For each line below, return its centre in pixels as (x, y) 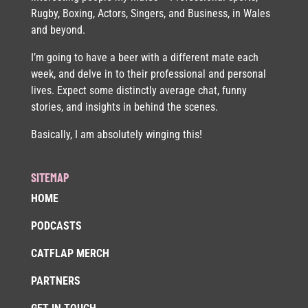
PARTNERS (55, 281)
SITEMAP (49, 178)
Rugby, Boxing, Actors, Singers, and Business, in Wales (150, 13)
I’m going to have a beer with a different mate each (144, 57)
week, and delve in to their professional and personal (148, 74)
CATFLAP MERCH (70, 254)
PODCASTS (56, 226)
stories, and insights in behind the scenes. (124, 107)
